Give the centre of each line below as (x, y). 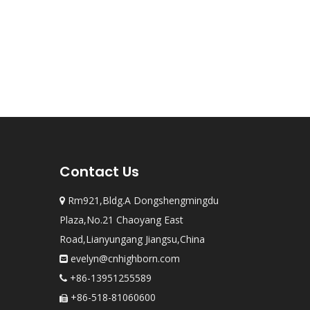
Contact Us (99, 172)
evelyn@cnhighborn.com (125, 258)
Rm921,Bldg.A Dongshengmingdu (142, 200)
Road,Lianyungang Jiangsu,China (132, 239)
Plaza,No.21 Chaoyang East (121, 220)
